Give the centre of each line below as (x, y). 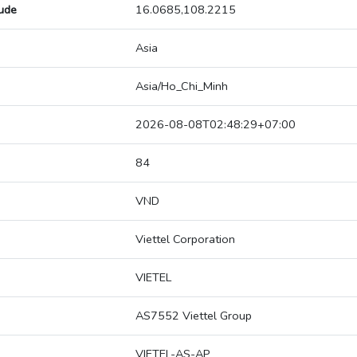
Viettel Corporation (185, 239)
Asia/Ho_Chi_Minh (182, 86)
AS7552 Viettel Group (194, 316)
